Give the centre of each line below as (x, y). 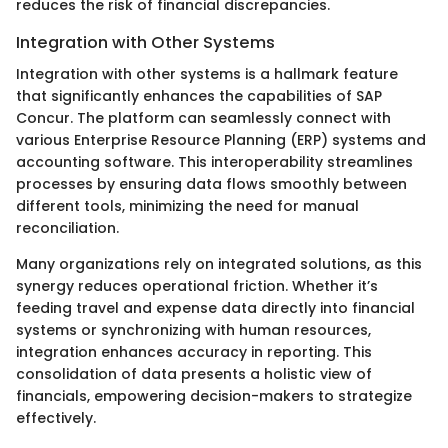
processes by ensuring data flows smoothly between (211, 184)
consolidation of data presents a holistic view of (194, 374)
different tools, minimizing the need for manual (187, 206)
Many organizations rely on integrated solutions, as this (219, 264)
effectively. (56, 418)
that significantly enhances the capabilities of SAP (199, 96)
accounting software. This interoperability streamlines (214, 162)
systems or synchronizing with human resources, (193, 330)
